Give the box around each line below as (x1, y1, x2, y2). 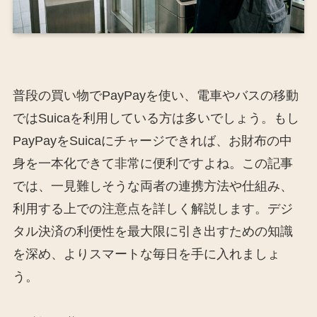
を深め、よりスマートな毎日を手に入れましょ (12, 246, 280, 261)
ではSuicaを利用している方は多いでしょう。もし (12, 110, 299, 125)
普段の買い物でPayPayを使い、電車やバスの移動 (12, 88, 299, 103)
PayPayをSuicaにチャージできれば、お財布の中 (12, 133, 292, 148)
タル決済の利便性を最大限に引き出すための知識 (12, 224, 293, 238)
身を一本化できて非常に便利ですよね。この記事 (12, 156, 293, 171)
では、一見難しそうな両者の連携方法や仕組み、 (12, 178, 293, 193)
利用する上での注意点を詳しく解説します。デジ (12, 201, 293, 216)
